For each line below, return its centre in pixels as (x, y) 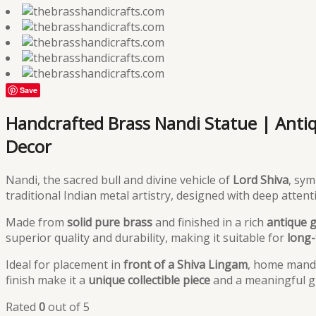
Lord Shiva (261, 180)
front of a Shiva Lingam (186, 264)
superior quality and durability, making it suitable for (146, 237)
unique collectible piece (149, 280)
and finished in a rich (209, 222)
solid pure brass (110, 222)
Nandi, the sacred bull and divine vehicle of (119, 180)
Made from (36, 222)
